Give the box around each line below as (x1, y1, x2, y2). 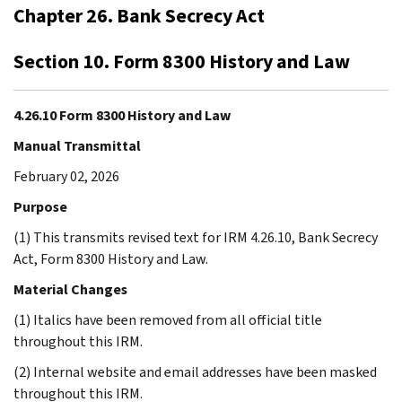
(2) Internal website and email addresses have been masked (13, 362, 377, 381)
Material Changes (13, 279, 127, 299)
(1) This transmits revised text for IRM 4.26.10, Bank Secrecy (13, 227, 378, 247)
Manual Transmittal (13, 135, 141, 155)
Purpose (13, 197, 67, 216)
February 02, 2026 (13, 166, 119, 186)
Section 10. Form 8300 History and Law (13, 48, 350, 74)
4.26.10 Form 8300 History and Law (13, 105, 231, 125)
